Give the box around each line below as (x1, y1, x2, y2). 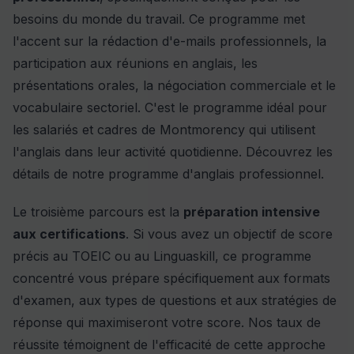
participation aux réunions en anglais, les (13, 55, 258, 72)
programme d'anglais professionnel (108, 166, 321, 183)
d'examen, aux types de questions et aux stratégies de (13, 292, 337, 309)
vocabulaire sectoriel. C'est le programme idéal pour (13, 100, 327, 116)
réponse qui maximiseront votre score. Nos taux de (13, 314, 321, 331)
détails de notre (13, 166, 108, 183)
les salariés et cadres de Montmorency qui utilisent (13, 122, 315, 138)
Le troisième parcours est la (13, 204, 183, 220)
